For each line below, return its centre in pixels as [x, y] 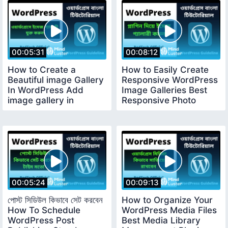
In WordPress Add [46, 90]
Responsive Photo [159, 100]
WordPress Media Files [169, 210]
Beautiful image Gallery [56, 80]
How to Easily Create [165, 69]
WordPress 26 [37, 110]
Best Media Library [161, 221]
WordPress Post [41, 221]
